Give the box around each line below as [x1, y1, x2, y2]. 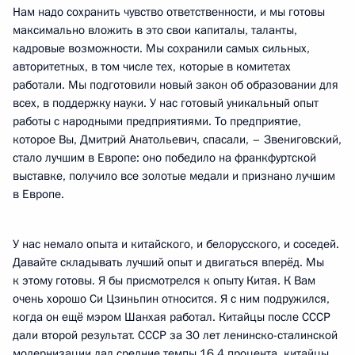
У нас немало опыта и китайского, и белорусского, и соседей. [13, 236, 339, 252]
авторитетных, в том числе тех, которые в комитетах [13, 59, 291, 74]
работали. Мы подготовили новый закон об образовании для [13, 77, 338, 93]
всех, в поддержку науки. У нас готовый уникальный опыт [13, 95, 319, 111]
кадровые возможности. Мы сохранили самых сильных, [13, 40, 310, 56]
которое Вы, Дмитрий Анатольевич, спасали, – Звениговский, [13, 132, 342, 147]
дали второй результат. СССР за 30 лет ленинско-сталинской [13, 327, 338, 343]
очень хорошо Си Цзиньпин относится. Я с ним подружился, [13, 291, 330, 307]
